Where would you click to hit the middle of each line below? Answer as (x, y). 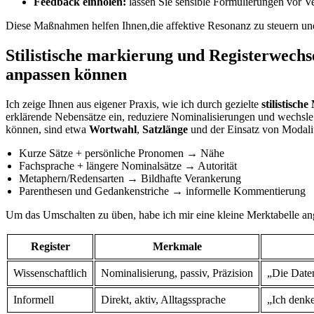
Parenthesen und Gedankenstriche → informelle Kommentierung (163, 191)
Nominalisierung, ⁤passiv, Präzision (177, 273)
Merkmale (177, 246)
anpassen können (66, 74)
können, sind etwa (47, 129)
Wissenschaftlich (50, 273)
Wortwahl (113, 129)
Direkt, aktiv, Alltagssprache (163, 299)
